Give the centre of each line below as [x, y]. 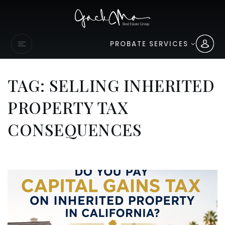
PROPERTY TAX [68, 107]
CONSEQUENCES [75, 129]
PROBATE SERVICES [150, 44]
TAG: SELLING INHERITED [111, 85]
